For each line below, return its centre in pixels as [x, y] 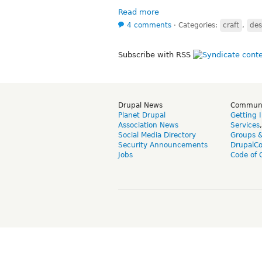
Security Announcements [163, 145]
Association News [148, 125]
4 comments [149, 25]
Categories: [199, 25]
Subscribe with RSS [156, 54]
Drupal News [140, 105]
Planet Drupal [142, 115]
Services [245, 125]
